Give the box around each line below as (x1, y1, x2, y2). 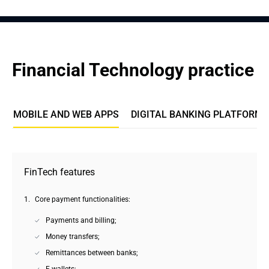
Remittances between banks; (46, 249, 138, 257)
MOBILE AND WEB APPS (13, 109, 119, 120)
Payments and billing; (46, 216, 116, 225)
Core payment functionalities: (35, 195, 130, 204)
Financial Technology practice (12, 59, 254, 80)
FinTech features (24, 166, 95, 178)
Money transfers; (46, 232, 100, 241)
